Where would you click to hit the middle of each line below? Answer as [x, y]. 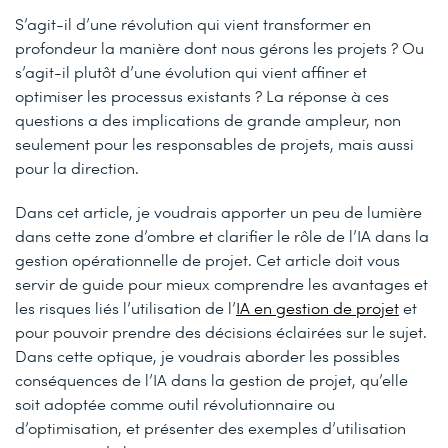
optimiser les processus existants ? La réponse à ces [202, 95]
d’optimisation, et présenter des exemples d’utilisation [210, 427]
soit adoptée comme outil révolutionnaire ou [175, 403]
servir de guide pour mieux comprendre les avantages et [221, 283]
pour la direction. [77, 167]
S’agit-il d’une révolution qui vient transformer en [193, 23]
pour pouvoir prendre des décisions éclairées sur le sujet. [221, 331]
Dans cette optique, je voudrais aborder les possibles [207, 355]
